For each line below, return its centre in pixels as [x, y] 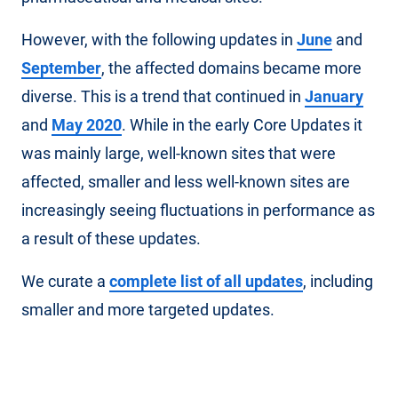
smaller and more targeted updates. [148, 310]
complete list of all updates [206, 281]
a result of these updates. [111, 239]
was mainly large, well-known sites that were [179, 153]
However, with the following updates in [159, 40]
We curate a [65, 281]
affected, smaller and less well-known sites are [186, 182]
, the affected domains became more [231, 68]
